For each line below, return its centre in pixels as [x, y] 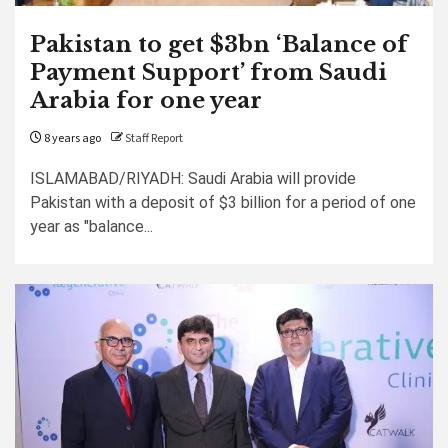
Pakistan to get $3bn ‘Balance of [219, 44]
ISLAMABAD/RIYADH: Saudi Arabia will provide [193, 178]
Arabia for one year [146, 100]
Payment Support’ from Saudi [208, 72]
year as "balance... [91, 226]
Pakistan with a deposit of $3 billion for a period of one [223, 202]
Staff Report [154, 138]
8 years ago [71, 138]
